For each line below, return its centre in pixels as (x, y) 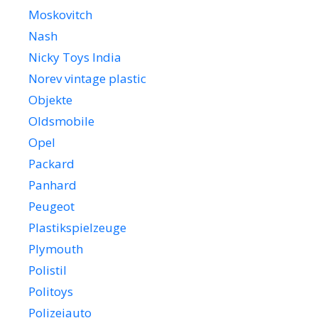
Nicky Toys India (75, 57)
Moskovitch (60, 15)
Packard (51, 164)
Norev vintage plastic (87, 79)
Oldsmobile (61, 121)
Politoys (51, 292)
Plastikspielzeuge (77, 228)
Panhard (53, 185)
